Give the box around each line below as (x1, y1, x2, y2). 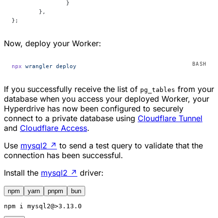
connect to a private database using (4, 113, 138, 124)
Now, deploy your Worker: (4, 38, 101, 49)
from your (175, 84, 214, 94)
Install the (4, 168, 41, 178)
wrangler (22, 63, 53, 70)
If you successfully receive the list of (4, 84, 140, 94)
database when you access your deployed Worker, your (4, 94, 209, 104)
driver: (77, 168, 104, 178)
